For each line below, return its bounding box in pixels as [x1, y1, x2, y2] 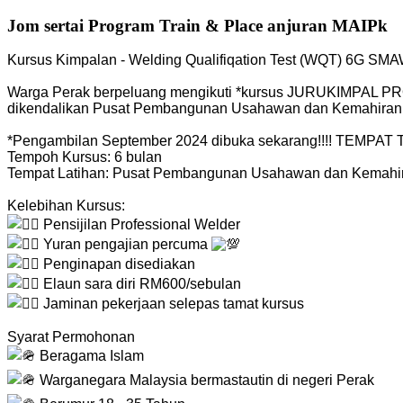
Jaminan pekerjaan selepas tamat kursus [40, 296, 304, 312]
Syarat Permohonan [7, 329, 135, 345]
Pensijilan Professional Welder [40, 217, 240, 233]
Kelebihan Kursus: [7, 198, 125, 214]
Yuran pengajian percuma [40, 237, 211, 253]
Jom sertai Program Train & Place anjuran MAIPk [7, 15, 388, 35]
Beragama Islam [36, 348, 144, 364]
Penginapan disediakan [40, 256, 195, 273]
